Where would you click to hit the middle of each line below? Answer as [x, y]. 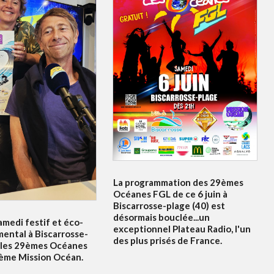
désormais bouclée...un [161, 217]
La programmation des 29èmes [178, 182]
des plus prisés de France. [167, 240]
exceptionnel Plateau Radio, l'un [182, 229]
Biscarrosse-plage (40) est [169, 206]
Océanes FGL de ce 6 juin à [170, 194]
